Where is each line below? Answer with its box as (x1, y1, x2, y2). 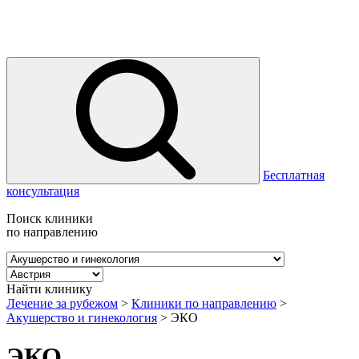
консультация (6, 184, 79, 198)
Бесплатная (263, 168, 325, 182)
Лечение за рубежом (6, 296, 118, 310)
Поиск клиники (6, 212, 93, 225)
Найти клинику (6, 282, 92, 296)
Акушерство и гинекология (6, 311, 157, 325)
